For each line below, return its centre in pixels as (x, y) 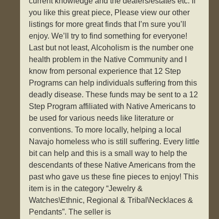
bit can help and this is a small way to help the (108, 153)
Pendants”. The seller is (70, 212)
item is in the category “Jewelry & (86, 189)
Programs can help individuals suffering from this (113, 83)
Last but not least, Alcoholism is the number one (111, 48)
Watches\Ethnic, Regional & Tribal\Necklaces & (111, 200)
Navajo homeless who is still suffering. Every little (114, 142)
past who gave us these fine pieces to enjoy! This (114, 177)
